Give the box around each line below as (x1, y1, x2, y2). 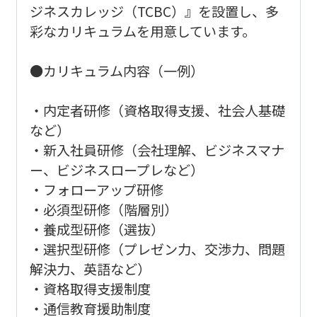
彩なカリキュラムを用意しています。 (29, 21, 255, 41)
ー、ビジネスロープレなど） (29, 159, 204, 180)
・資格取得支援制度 (29, 278, 151, 299)
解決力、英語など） (29, 258, 151, 279)
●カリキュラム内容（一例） (29, 60, 204, 81)
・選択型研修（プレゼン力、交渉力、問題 (29, 238, 285, 259)
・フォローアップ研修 (29, 179, 163, 200)
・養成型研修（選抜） (29, 219, 164, 239)
